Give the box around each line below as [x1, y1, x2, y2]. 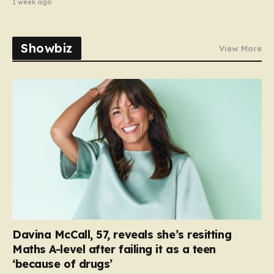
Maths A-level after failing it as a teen [12, 242, 216, 256]
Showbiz [21, 40, 73, 56]
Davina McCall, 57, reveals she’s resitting [12, 227, 232, 242]
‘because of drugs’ [12, 256, 113, 271]
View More [219, 43, 262, 54]
